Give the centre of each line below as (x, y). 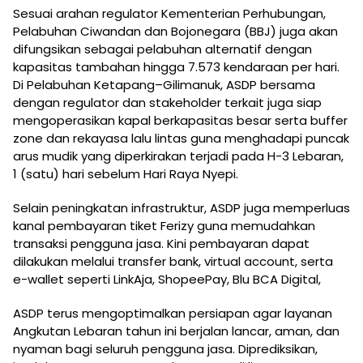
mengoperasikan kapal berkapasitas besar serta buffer (180, 121)
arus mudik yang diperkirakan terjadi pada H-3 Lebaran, (178, 156)
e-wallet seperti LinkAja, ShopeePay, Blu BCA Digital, (167, 280)
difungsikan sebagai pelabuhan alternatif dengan (162, 49)
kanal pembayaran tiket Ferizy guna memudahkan (164, 226)
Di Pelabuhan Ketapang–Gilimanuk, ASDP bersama (164, 85)
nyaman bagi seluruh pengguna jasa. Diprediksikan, (165, 349)
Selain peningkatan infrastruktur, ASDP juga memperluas (181, 208)
